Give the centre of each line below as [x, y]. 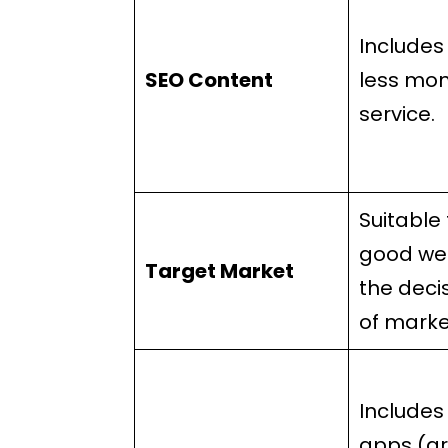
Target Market [220, 271]
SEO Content [209, 80]
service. [397, 114]
